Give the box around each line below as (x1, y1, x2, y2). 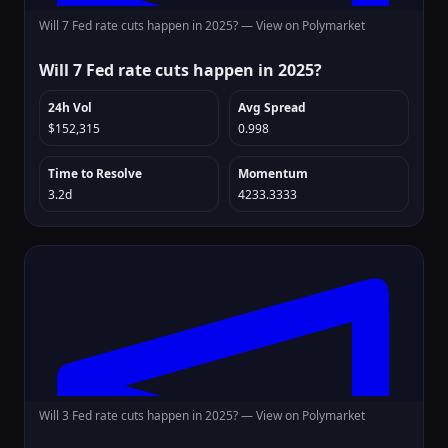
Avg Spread (238, 99, 306, 116)
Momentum (238, 165, 308, 182)
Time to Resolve (48, 165, 142, 182)
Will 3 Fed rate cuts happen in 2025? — (39, 407, 256, 424)
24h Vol (48, 99, 92, 116)
